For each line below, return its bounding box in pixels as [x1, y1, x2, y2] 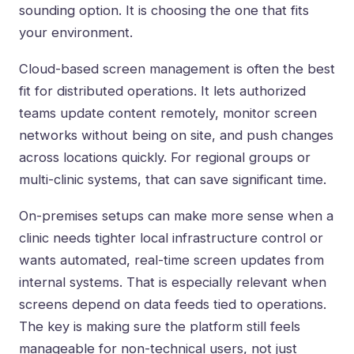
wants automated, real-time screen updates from [19, 252, 324, 269]
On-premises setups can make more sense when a [19, 208, 333, 224]
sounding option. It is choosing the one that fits [19, 2, 309, 19]
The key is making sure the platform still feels [19, 318, 300, 335]
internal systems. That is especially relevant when [19, 274, 326, 291]
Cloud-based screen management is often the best [19, 61, 335, 77]
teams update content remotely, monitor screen [19, 105, 317, 122]
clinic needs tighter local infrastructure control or [19, 230, 323, 247]
